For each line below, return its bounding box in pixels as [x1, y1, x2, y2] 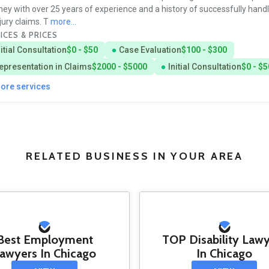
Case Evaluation [118, 44, 181, 55]
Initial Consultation [168, 61, 241, 71]
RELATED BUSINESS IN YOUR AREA [26, 150, 243, 163]
